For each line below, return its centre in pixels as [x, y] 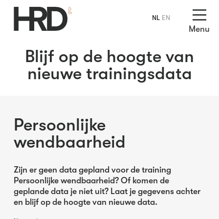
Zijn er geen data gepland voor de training [92, 170]
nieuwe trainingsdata [109, 74]
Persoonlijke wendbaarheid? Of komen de [91, 180]
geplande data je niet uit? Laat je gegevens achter [107, 191]
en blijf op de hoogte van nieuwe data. [86, 202]
